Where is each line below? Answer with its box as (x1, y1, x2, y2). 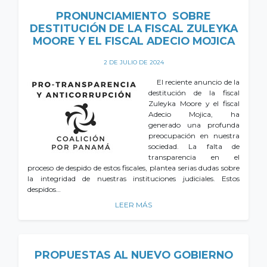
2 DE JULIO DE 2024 (103, 58, 164, 66)
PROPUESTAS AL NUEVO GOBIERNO (34, 248, 233, 261)
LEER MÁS (115, 200, 152, 209)
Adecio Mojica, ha (148, 109, 240, 119)
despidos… (27, 184, 61, 194)
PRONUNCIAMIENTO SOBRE (56, 9, 211, 22)
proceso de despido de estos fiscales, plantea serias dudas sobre (27, 163, 240, 172)
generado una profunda (148, 120, 240, 129)
